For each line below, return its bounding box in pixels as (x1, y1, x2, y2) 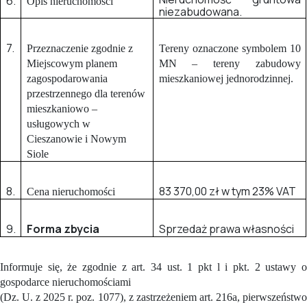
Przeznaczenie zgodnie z (26, 42, 133, 54)
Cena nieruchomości (26, 185, 115, 197)
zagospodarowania (26, 72, 108, 84)
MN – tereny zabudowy (158, 57, 302, 69)
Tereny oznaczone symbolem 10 (158, 42, 302, 54)
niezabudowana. (158, 3, 242, 19)
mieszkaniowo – (26, 102, 97, 114)
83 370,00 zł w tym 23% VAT (158, 183, 296, 199)
